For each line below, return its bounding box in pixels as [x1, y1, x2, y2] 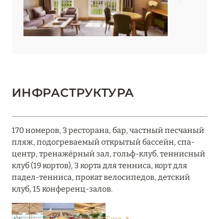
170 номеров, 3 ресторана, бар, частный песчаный [12, 126, 204, 135]
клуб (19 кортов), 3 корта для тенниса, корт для [12, 161, 187, 171]
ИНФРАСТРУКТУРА [12, 86, 134, 100]
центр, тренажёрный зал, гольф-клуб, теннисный [12, 149, 205, 159]
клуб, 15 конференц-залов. [12, 184, 112, 194]
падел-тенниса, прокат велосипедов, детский [12, 173, 190, 182]
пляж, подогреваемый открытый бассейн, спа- [12, 137, 195, 147]
